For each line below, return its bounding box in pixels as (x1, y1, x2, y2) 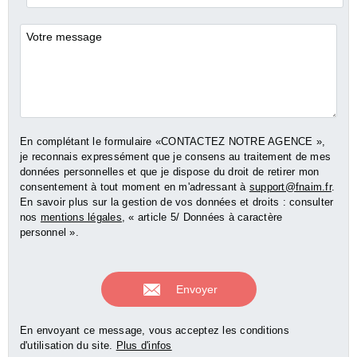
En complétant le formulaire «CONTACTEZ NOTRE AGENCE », (19, 135, 326, 148)
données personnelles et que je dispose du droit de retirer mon (19, 166, 320, 178)
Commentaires (18, 29, 110, 44)
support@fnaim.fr (249, 181, 331, 194)
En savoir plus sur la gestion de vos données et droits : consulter (19, 196, 334, 209)
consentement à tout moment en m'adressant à (19, 181, 249, 194)
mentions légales (40, 211, 122, 224)
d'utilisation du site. (19, 339, 116, 352)
